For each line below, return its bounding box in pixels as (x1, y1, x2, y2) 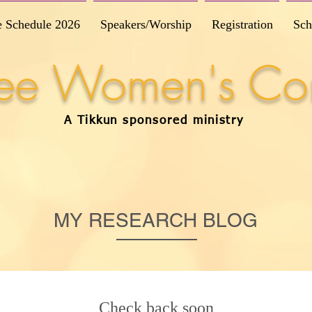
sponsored (122, 115, 189, 127)
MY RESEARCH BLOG (54, 209, 258, 231)
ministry (188, 115, 244, 127)
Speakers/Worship (100, 17, 192, 31)
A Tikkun (64, 115, 123, 127)
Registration (211, 17, 273, 31)
